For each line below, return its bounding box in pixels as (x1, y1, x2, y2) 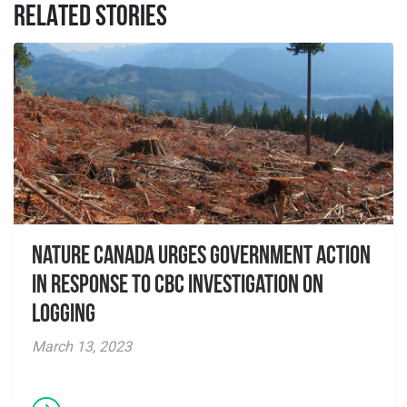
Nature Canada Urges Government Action (32, 244, 371, 270)
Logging (32, 303, 95, 328)
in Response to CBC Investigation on (32, 273, 323, 299)
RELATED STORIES (14, 4, 167, 33)
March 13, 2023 (32, 338, 132, 355)
